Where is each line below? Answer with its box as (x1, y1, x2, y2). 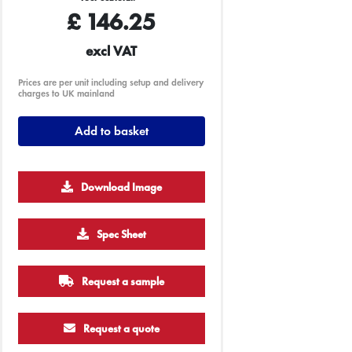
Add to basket (74, 123, 148, 139)
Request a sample (79, 274, 164, 288)
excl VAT (86, 42, 137, 60)
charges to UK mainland (17, 87, 115, 100)
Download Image (78, 180, 162, 194)
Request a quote (80, 321, 159, 335)
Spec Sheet (93, 227, 146, 241)
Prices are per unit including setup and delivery (17, 76, 203, 89)
